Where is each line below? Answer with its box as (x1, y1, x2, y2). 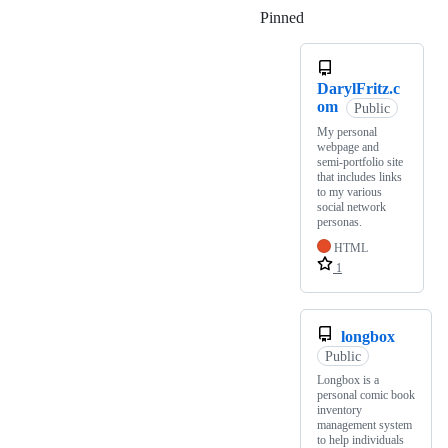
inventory (317, 403, 362, 418)
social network (317, 200, 386, 215)
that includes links (317, 170, 402, 185)
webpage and (317, 140, 379, 155)
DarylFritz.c (317, 80, 400, 98)
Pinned (260, 9, 304, 27)
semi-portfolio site (317, 155, 403, 170)
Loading (304, 9, 357, 27)
